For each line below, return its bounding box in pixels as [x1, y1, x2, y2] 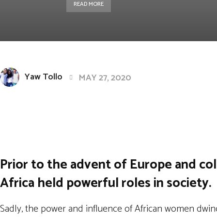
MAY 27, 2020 [78, 70, 131, 85]
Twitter [143, 105, 162, 112]
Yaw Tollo [25, 70, 62, 84]
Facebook [83, 105, 108, 112]
